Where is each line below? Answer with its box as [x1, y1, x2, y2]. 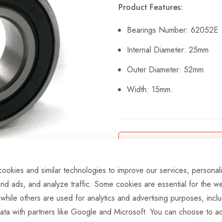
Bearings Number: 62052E [127, 24, 218, 36]
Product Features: [118, 1, 182, 13]
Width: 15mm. [127, 83, 173, 95]
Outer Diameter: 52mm [127, 63, 204, 75]
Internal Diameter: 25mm [127, 44, 209, 55]
